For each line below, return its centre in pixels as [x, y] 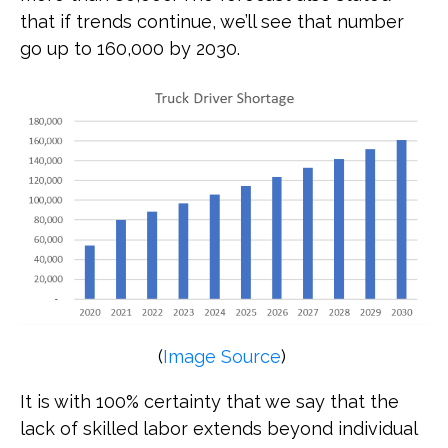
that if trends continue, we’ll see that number [212, 21]
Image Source [221, 357]
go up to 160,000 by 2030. [130, 48]
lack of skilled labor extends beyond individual [218, 429]
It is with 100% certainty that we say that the [209, 402]
